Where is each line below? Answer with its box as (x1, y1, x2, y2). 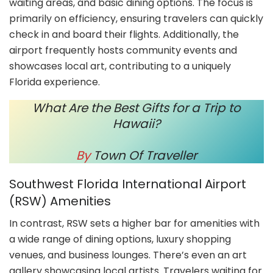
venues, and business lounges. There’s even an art (9, 247, 247, 262)
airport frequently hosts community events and (9, 43, 237, 57)
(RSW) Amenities (9, 192, 111, 210)
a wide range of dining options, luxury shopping (9, 232, 231, 246)
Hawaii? (113, 115, 160, 132)
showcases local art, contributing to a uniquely (9, 58, 231, 73)
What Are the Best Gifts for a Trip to (32, 99, 241, 116)
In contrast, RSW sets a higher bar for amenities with (9, 216, 260, 230)
